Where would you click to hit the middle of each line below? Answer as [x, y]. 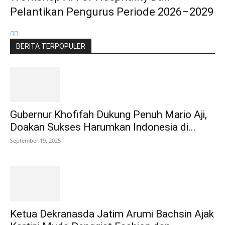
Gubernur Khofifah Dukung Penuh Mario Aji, [108, 115]
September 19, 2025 [35, 141]
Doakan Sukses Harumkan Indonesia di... [103, 127]
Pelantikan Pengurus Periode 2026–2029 [112, 12]
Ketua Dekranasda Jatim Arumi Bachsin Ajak [112, 214]
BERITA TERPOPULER [51, 46]
